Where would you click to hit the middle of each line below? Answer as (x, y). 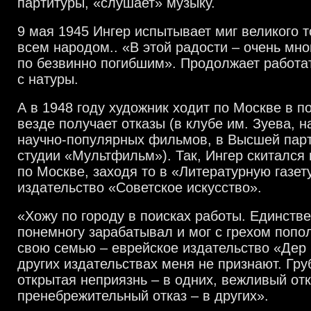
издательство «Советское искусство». (140, 187)
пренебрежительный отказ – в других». (143, 296)
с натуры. (48, 79)
